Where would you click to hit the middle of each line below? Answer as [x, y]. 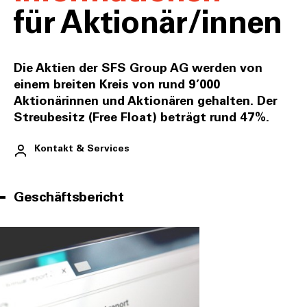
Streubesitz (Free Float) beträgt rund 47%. [142, 118]
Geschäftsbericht [69, 197]
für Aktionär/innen [148, 24]
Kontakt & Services [82, 149]
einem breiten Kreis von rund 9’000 [117, 85]
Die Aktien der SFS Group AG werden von [138, 69]
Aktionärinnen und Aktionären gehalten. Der [146, 101]
